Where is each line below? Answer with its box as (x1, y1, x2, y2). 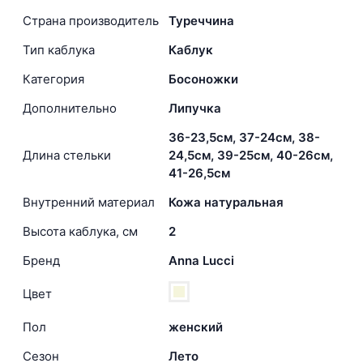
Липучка (169, 100, 221, 117)
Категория (23, 71, 84, 88)
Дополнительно (23, 100, 117, 117)
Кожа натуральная (169, 194, 284, 211)
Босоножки (169, 71, 238, 88)
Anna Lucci (169, 253, 234, 269)
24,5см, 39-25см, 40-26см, (169, 147, 333, 164)
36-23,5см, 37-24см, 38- (169, 130, 320, 146)
